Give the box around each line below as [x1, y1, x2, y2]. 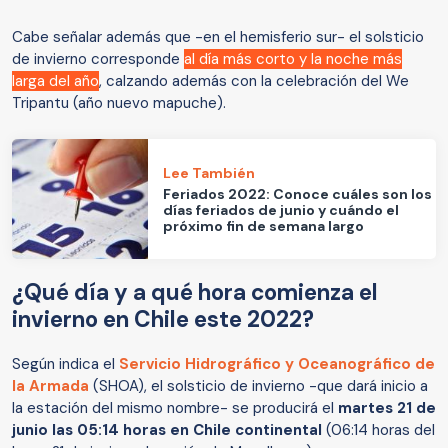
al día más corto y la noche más [184, 49, 402, 70]
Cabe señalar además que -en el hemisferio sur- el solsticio [12, 27, 424, 48]
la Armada [12, 376, 89, 397]
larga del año [12, 71, 99, 92]
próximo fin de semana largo [163, 216, 365, 235]
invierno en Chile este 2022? [12, 305, 314, 335]
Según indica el [12, 354, 119, 375]
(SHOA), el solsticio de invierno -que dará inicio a [89, 376, 428, 397]
